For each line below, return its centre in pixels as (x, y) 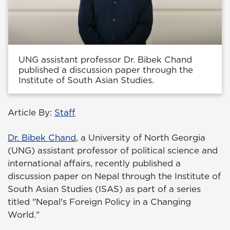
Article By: (31, 113)
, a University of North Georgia (141, 138)
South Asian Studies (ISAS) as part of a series (104, 189)
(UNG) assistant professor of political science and (113, 151)
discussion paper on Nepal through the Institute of (114, 176)
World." (24, 215)
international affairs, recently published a (94, 164)
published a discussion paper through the (106, 70)
